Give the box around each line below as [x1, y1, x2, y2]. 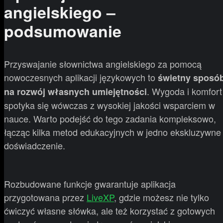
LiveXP [87, 191, 114, 204]
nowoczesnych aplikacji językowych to [4, 71, 158, 84]
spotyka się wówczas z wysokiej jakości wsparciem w [4, 99, 215, 112]
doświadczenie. [4, 139, 65, 152]
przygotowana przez [4, 191, 87, 204]
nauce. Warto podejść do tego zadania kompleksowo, [4, 112, 216, 125]
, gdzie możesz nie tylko [114, 191, 209, 204]
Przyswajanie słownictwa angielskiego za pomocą [4, 57, 202, 71]
